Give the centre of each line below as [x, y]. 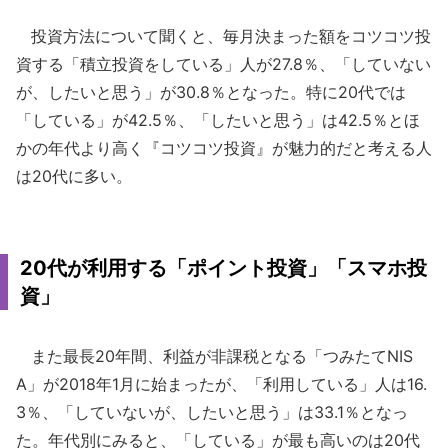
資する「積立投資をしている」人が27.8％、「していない [223, 64]
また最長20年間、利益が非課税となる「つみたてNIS [214, 356]
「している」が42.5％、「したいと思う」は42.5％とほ [218, 120]
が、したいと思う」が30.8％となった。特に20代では [211, 92]
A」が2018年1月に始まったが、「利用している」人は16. [221, 384]
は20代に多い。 [74, 176]
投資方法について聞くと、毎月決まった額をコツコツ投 [223, 36]
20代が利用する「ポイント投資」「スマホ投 [223, 268]
